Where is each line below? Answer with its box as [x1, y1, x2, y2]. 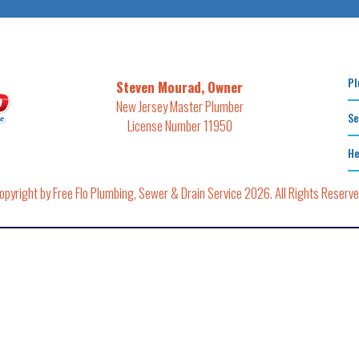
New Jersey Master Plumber [115, 96, 244, 116]
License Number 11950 [127, 115, 232, 135]
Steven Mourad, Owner [116, 77, 243, 97]
